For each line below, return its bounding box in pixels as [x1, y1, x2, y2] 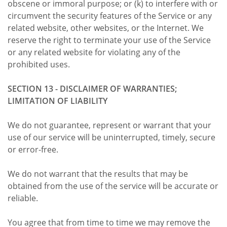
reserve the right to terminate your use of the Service [8, 34, 211, 46]
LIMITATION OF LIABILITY [8, 95, 107, 106]
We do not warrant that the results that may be [8, 168, 188, 179]
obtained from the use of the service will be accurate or [8, 180, 218, 192]
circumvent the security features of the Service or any [8, 10, 212, 21]
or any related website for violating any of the [8, 46, 180, 58]
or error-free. [8, 143, 58, 155]
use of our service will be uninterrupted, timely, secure [8, 131, 215, 143]
